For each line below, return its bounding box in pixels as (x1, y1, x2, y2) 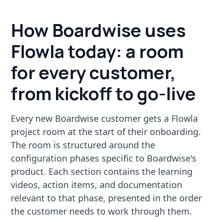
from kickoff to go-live (11, 81, 196, 106)
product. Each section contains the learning (11, 165, 193, 177)
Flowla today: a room (11, 39, 184, 63)
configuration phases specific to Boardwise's (11, 152, 197, 164)
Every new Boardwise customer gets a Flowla (11, 112, 198, 124)
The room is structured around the (11, 138, 156, 151)
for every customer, (11, 60, 176, 84)
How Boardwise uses (11, 18, 186, 42)
